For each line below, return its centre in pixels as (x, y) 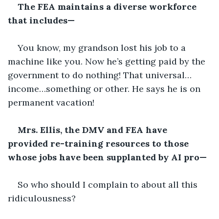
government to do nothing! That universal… (100, 75)
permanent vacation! (51, 102)
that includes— (41, 20)
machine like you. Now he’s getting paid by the (108, 61)
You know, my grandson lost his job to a (103, 47)
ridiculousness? (42, 198)
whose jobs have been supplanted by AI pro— (107, 157)
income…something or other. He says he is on (105, 88)
